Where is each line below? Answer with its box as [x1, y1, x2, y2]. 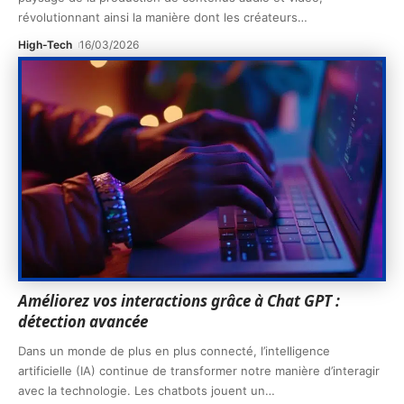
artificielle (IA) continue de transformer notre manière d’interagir [18, 363, 380, 378]
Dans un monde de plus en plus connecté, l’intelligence [18, 343, 330, 358]
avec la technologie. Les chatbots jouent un [18, 382, 265, 398]
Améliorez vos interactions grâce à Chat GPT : [18, 289, 340, 311]
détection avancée [18, 310, 148, 332]
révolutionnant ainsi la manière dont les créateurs [18, 9, 298, 24]
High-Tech [18, 37, 72, 51]
